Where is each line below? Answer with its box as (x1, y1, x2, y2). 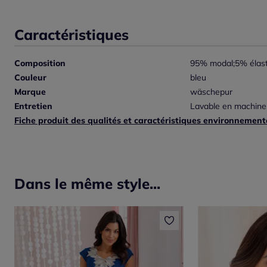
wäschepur (190, 86, 232, 97)
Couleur (14, 72, 46, 83)
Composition (14, 57, 66, 69)
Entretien (14, 100, 52, 111)
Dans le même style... (14, 174, 160, 193)
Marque (14, 86, 46, 97)
